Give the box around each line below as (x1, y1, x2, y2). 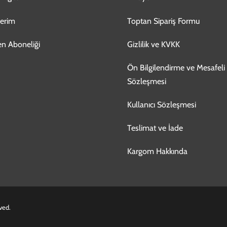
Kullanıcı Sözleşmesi (127, 100, 196, 110)
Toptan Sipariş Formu (127, 16, 200, 26)
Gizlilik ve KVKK (127, 39, 180, 49)
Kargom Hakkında (127, 146, 187, 157)
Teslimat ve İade (127, 123, 183, 133)
